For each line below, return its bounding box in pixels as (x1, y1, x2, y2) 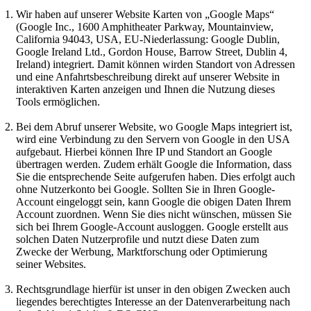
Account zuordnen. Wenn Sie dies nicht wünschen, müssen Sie (16, 208, 292, 221)
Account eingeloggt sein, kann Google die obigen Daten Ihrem (16, 196, 291, 208)
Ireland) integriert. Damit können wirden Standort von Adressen (16, 58, 295, 71)
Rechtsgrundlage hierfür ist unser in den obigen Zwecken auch (16, 283, 290, 296)
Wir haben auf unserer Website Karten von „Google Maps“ (16, 8, 274, 21)
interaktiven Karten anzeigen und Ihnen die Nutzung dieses (16, 83, 275, 96)
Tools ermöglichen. (16, 96, 100, 108)
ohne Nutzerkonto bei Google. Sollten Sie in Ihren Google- (16, 183, 275, 196)
